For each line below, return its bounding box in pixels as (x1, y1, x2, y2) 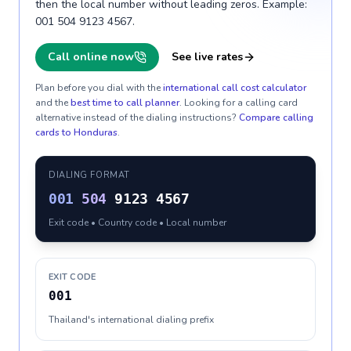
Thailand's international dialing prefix (49, 313, 214, 326)
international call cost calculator (163, 81, 306, 94)
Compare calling (239, 111, 313, 124)
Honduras (74, 126, 118, 139)
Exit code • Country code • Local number (49, 216, 226, 229)
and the (35, 96, 68, 109)
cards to (35, 126, 74, 139)
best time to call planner (71, 96, 179, 109)
